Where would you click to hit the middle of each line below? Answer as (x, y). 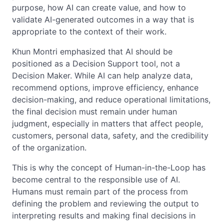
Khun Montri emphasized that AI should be (92, 51)
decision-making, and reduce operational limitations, (111, 99)
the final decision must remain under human (94, 111)
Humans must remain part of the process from (100, 191)
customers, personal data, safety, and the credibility (110, 135)
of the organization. (49, 147)
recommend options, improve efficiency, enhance (105, 87)
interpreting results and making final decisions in (104, 215)
